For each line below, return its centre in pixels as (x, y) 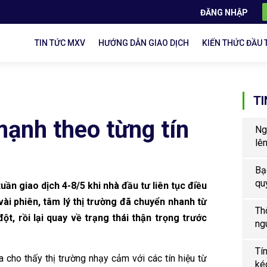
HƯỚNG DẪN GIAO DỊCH (144, 43)
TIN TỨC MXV (60, 43)
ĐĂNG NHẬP (224, 12)
